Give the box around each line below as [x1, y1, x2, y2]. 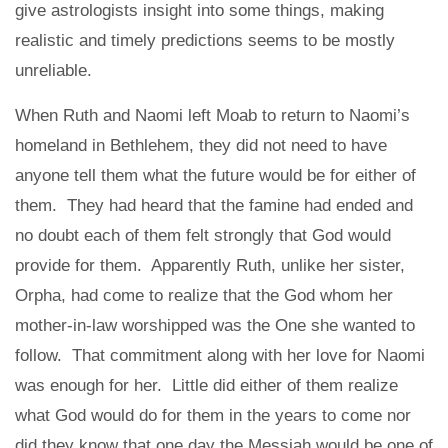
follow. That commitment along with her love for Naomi [15, 345, 425, 365]
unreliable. [15, 60, 92, 80]
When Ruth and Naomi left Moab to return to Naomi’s [15, 105, 410, 125]
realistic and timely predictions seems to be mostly [15, 30, 395, 50]
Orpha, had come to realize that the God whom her [15, 285, 393, 305]
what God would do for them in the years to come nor [15, 405, 411, 425]
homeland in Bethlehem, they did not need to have [15, 135, 387, 155]
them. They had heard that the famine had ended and [15, 195, 413, 215]
